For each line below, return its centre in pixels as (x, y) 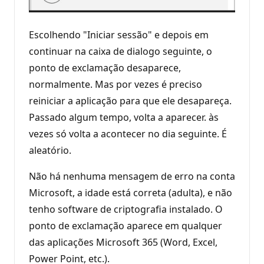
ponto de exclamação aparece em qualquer (126, 226)
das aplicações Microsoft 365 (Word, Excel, (123, 242)
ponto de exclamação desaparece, (105, 68)
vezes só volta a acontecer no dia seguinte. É (128, 134)
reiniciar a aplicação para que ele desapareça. (130, 101)
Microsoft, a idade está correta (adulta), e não (131, 193)
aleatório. (50, 151)
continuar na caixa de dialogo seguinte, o (121, 52)
